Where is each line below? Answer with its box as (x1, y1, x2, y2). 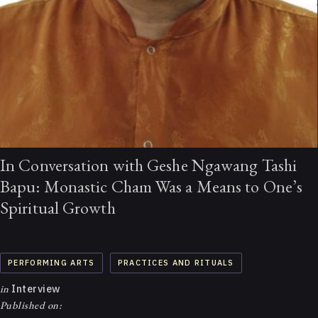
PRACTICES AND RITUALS (117, 258, 234, 268)
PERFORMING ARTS (8, 258, 95, 268)
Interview (9, 281, 61, 295)
